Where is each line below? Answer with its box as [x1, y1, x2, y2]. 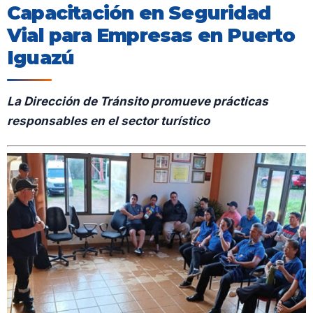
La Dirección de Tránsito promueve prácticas [7, 94, 268, 109]
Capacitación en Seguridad [7, 1, 271, 25]
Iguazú [7, 46, 75, 70]
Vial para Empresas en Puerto [7, 24, 296, 48]
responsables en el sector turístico [7, 114, 210, 129]
